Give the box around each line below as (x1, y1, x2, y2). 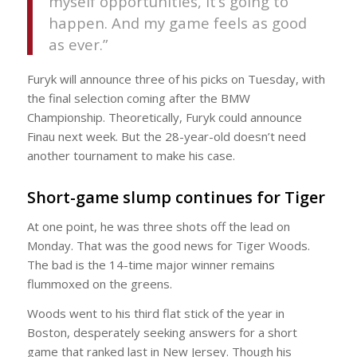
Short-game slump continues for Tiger (26, 186, 325, 209)
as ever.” (48, 33, 108, 54)
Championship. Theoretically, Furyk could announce (26, 109, 302, 126)
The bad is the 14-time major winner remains (26, 256, 275, 273)
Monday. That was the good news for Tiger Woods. (26, 237, 310, 253)
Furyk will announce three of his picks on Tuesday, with (26, 71, 325, 88)
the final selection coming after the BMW (26, 90, 250, 107)
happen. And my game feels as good (48, 12, 307, 33)
